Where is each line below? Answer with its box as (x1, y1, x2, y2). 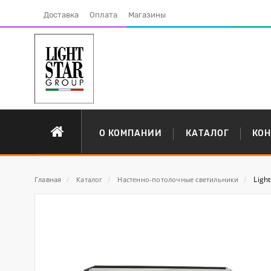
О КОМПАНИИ (99, 128, 162, 139)
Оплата (90, 10, 117, 19)
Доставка (44, 10, 79, 19)
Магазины (128, 10, 166, 19)
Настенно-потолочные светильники (117, 175, 239, 184)
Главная (34, 175, 62, 184)
